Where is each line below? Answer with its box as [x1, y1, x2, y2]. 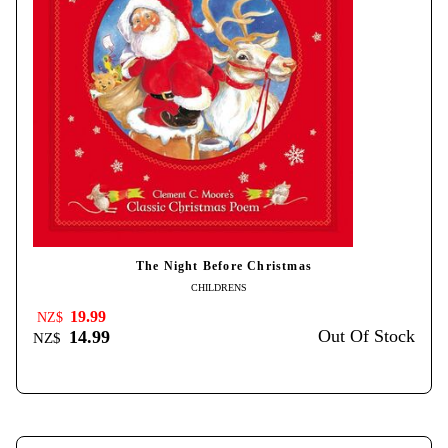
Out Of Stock [318, 326, 415, 347]
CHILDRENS [191, 281, 247, 293]
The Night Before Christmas [135, 259, 313, 273]
